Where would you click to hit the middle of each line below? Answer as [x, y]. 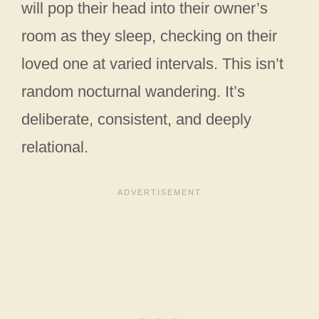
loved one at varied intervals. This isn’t [152, 63]
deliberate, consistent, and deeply [136, 119]
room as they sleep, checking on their [149, 36]
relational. [55, 147]
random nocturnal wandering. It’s [133, 91]
